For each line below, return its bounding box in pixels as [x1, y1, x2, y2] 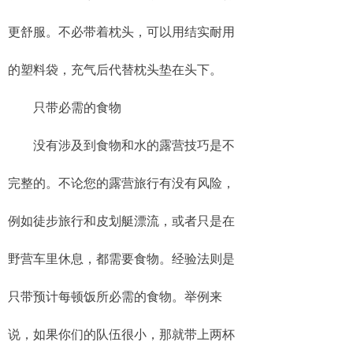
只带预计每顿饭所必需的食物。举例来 [8, 288, 222, 305]
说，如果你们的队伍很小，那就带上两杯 [8, 325, 235, 343]
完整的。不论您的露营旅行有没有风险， [8, 174, 235, 191]
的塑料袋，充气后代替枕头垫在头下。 [8, 61, 222, 78]
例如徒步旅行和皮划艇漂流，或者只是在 [8, 212, 235, 229]
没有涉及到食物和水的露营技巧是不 [8, 136, 235, 154]
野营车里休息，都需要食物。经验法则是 [8, 250, 235, 267]
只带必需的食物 [8, 98, 121, 116]
